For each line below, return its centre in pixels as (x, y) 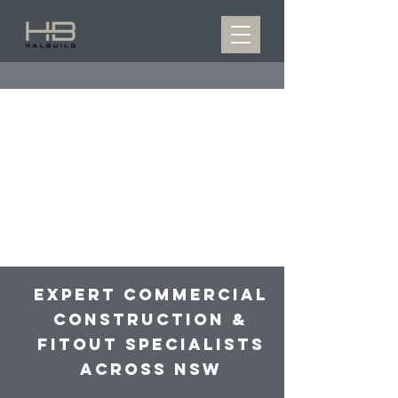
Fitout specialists (151, 344)
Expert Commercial (151, 295)
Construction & (151, 319)
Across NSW (151, 369)
